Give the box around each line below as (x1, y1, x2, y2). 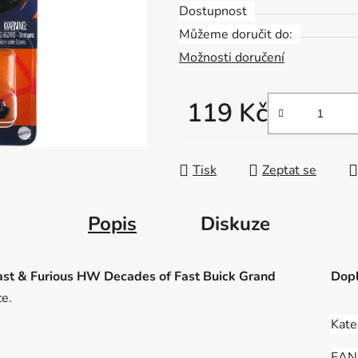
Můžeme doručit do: (179, 26, 292, 44)
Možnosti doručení (179, 49, 284, 67)
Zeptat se (262, 161, 316, 180)
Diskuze (201, 211, 270, 237)
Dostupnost (179, 2, 247, 21)
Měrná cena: (186, 129, 256, 148)
